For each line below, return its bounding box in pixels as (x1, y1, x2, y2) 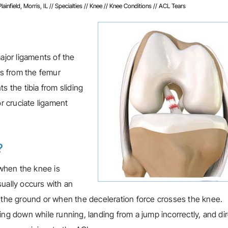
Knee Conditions (109, 2, 153, 10)
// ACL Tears (153, 2, 186, 10)
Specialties (55, 2, 84, 10)
